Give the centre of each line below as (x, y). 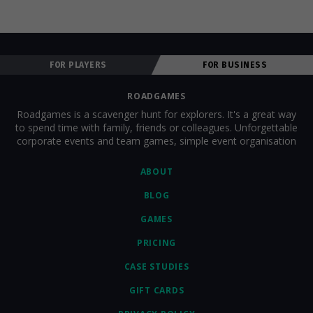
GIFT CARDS (156, 290)
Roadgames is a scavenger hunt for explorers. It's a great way (156, 114)
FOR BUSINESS (235, 65)
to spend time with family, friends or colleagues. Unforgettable (156, 128)
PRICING (156, 243)
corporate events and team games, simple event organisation (156, 141)
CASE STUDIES (156, 267)
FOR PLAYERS (78, 65)
